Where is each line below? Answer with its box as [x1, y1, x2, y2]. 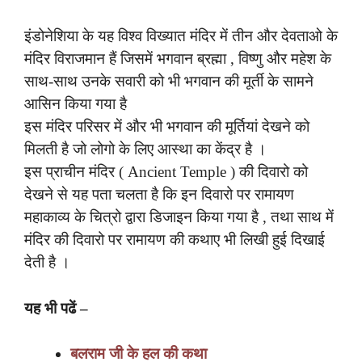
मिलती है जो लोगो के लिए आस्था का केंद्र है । [24, 141, 267, 158]
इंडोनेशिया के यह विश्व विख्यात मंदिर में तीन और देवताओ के [24, 27, 338, 45]
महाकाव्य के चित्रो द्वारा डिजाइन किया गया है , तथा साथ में [24, 208, 334, 226]
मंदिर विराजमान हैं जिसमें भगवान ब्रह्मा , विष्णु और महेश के [24, 50, 331, 68]
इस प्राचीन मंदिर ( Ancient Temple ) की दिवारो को [24, 163, 308, 181]
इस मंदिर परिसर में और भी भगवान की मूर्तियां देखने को [24, 118, 309, 136]
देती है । [24, 254, 70, 271]
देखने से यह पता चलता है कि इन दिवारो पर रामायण [24, 186, 294, 204]
